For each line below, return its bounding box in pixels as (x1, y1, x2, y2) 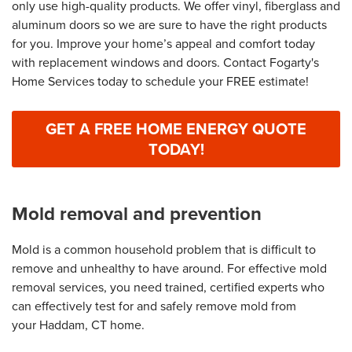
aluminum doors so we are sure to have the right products (12, 16, 327, 35)
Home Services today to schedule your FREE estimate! (12, 72, 309, 91)
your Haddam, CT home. (12, 316, 145, 335)
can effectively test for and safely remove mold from (12, 297, 296, 316)
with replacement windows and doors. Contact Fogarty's (12, 53, 319, 72)
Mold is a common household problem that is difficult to (12, 240, 316, 259)
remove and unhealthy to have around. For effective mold (12, 259, 327, 278)
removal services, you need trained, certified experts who (12, 278, 324, 297)
